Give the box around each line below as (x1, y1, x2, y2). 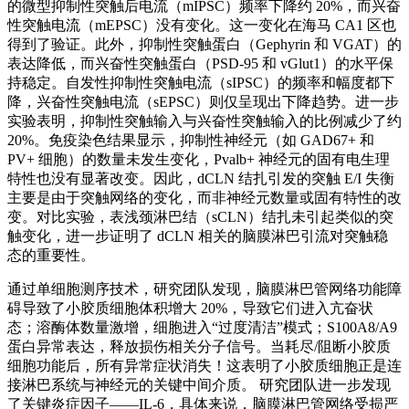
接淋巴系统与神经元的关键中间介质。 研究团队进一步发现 (7, 376, 391, 393)
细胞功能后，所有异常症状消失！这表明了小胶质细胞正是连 (7, 357, 402, 373)
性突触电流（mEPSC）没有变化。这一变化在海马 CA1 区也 (7, 16, 396, 33)
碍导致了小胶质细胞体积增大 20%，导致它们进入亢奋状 (7, 299, 373, 316)
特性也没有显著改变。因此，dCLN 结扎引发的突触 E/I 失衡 (7, 170, 394, 186)
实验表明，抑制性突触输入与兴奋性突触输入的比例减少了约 (7, 112, 402, 129)
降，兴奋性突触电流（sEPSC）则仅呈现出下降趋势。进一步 (7, 93, 399, 110)
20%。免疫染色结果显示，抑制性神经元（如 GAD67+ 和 (7, 131, 374, 148)
